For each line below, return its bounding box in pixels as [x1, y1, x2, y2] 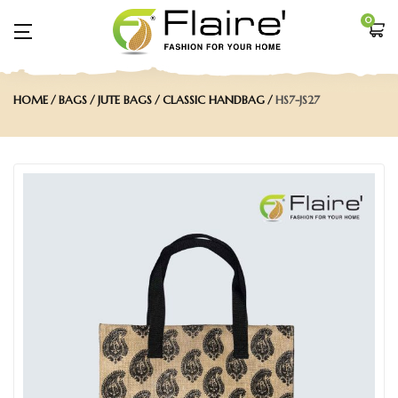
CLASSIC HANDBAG [163, 92, 265, 107]
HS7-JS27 [275, 92, 320, 107]
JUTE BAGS [98, 92, 152, 107]
